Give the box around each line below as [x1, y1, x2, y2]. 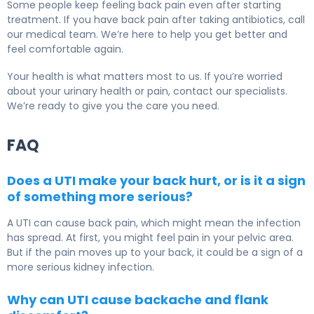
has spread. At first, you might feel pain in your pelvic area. [7, 231, 294, 245]
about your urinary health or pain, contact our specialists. [7, 84, 287, 99]
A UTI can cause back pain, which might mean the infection [7, 216, 301, 231]
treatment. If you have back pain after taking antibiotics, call [7, 13, 305, 27]
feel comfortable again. [7, 42, 123, 57]
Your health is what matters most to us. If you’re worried [7, 69, 282, 84]
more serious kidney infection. [7, 260, 154, 275]
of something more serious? [7, 188, 193, 206]
